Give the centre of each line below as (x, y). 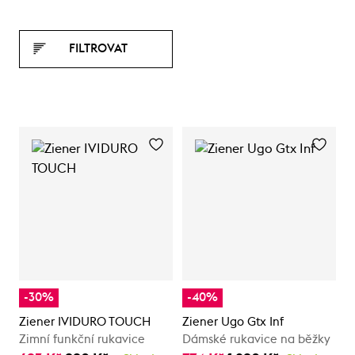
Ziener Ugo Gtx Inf (233, 322)
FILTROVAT (98, 48)
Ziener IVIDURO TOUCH (85, 322)
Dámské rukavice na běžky (256, 339)
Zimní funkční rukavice (82, 339)
